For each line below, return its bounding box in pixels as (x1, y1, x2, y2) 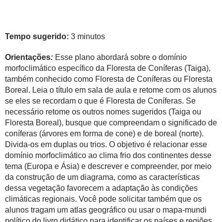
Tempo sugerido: (5, 32, 71, 41)
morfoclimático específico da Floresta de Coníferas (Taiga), (5, 64, 211, 72)
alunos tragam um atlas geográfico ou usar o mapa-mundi (5, 206, 207, 214)
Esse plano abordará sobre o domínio (55, 53, 187, 61)
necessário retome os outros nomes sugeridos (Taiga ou (5, 108, 201, 116)
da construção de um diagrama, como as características (5, 173, 200, 181)
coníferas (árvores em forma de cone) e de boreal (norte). (5, 129, 204, 138)
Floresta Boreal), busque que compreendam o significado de (5, 118, 217, 127)
